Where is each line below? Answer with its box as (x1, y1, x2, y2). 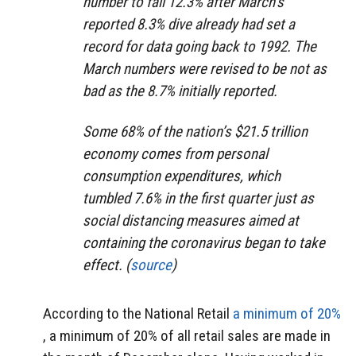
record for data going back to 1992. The (83, 37, 316, 56)
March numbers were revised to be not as (83, 60, 327, 79)
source (130, 255, 172, 274)
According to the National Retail (43, 304, 233, 323)
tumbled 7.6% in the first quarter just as (83, 188, 314, 207)
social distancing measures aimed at (83, 211, 299, 230)
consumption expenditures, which (83, 166, 281, 185)
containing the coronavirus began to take (83, 233, 325, 252)
